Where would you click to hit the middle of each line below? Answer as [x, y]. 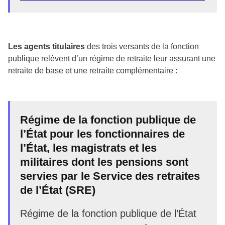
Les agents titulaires [46, 46]
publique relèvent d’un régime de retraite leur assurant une [112, 58]
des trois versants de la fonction [142, 46]
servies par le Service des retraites [110, 176]
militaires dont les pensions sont [104, 162]
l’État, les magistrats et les [88, 148]
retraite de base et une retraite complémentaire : [93, 70]
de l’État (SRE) [58, 190]
